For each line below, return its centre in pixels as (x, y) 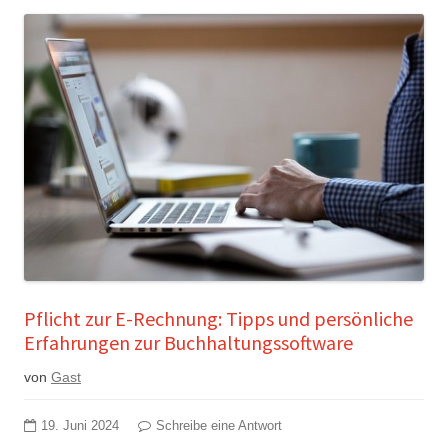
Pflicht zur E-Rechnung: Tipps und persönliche (218, 318)
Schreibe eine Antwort (219, 425)
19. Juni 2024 (80, 425)
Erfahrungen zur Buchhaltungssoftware (188, 342)
